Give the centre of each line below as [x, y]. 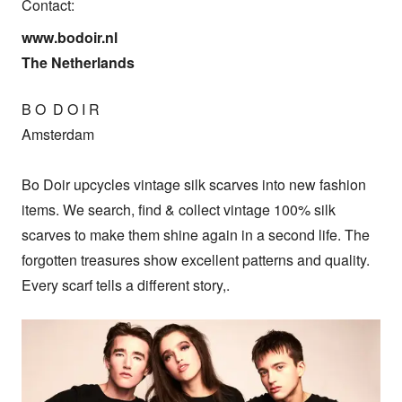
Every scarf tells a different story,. [126, 285]
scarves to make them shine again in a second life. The [196, 235]
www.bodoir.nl [70, 38]
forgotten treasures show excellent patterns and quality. [196, 260]
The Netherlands [78, 63]
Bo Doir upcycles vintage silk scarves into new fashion [194, 185]
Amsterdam [58, 135]
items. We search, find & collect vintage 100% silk [179, 210]
